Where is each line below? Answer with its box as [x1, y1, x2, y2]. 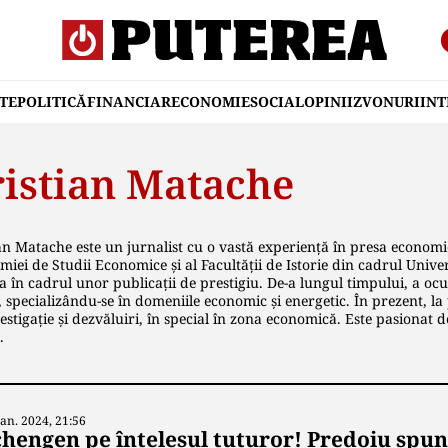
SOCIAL [250, 92, 304, 111]
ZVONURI [353, 92, 420, 111]
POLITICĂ [17, 92, 87, 111]
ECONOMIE [171, 92, 250, 111]
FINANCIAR [87, 92, 171, 111]
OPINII [304, 92, 353, 111]
